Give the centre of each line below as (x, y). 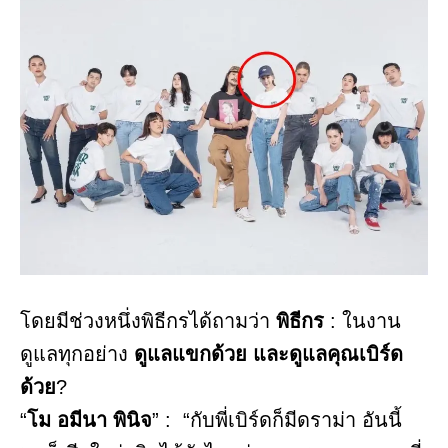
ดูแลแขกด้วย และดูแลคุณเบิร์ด (268, 353)
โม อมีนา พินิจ (89, 419)
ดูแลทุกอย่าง (77, 353)
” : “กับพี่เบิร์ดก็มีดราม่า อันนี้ (277, 419)
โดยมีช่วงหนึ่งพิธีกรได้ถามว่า (145, 320)
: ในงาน (365, 320)
